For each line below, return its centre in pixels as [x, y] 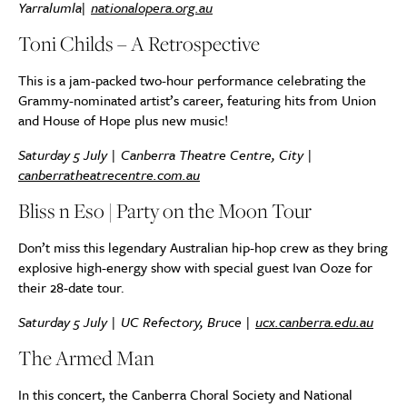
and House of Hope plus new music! [123, 120]
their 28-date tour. [71, 287]
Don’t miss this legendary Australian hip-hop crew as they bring [203, 247]
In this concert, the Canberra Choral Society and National [185, 394]
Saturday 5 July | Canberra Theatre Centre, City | [166, 154]
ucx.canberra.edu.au [314, 322]
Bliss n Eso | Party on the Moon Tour [165, 211]
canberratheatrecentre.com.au [109, 174]
